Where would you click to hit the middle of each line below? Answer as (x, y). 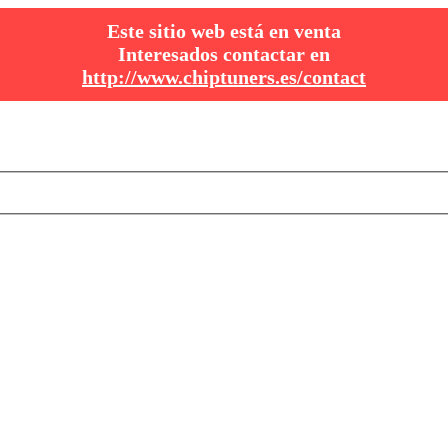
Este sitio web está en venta (224, 31)
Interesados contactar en (224, 54)
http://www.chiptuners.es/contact (224, 77)
